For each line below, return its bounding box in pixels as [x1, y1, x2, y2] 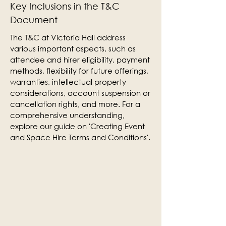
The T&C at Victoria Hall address [10, 32, 126, 42]
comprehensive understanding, [10, 110, 125, 120]
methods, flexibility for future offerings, [10, 66, 148, 76]
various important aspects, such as [10, 43, 136, 53]
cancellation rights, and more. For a [10, 99, 140, 109]
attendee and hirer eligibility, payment [10, 54, 150, 65]
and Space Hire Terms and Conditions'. [10, 132, 150, 142]
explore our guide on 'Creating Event [10, 121, 145, 131]
